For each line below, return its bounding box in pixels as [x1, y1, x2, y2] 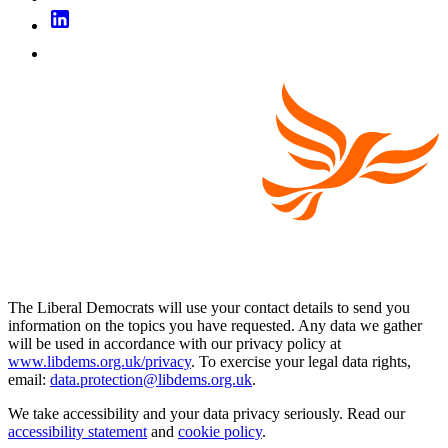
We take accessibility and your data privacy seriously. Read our [8, 405, 405, 423]
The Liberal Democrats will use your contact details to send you [8, 299, 410, 317]
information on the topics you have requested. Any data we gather [8, 317, 422, 335]
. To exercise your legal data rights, [191, 353, 411, 371]
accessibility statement [8, 423, 147, 441]
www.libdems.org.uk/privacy [8, 353, 191, 371]
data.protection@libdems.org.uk [50, 371, 252, 389]
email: [8, 371, 50, 389]
